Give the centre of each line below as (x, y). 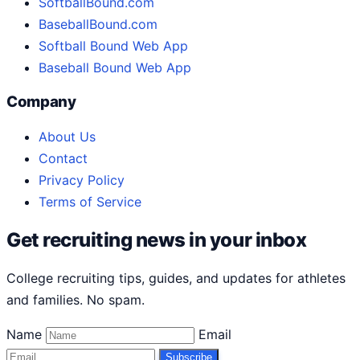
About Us (67, 137)
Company (41, 102)
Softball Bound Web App (113, 45)
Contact (63, 159)
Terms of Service (90, 202)
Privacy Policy (82, 180)
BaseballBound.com (98, 24)
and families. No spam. (76, 299)
